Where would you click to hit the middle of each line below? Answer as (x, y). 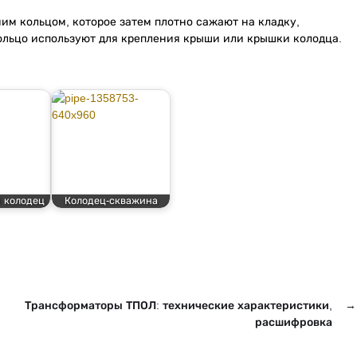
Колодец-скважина (111, 200)
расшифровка (294, 322)
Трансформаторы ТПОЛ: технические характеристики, (178, 306)
